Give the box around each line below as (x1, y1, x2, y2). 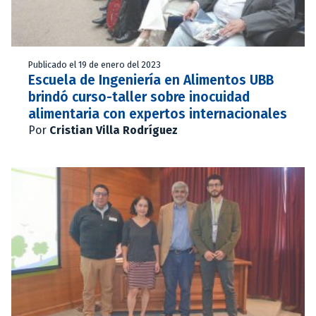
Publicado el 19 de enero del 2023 (28, 59, 161, 70)
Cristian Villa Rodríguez (49, 123, 178, 137)
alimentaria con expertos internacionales (28, 105, 287, 122)
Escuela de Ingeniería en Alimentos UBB (28, 71, 274, 88)
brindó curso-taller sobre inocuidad (28, 88, 250, 105)
